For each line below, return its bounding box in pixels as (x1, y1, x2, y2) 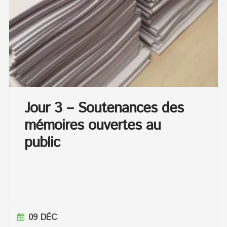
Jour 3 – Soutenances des (24, 98, 184, 120)
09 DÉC (28, 211, 58, 224)
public (24, 132, 60, 154)
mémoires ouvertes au (24, 115, 161, 137)
